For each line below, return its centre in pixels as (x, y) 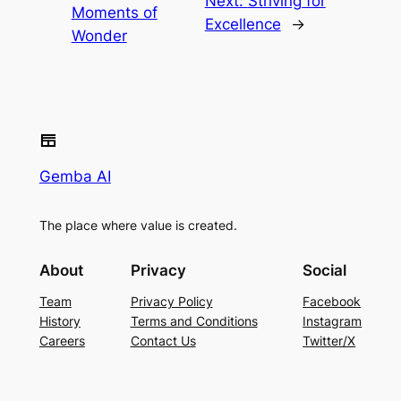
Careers (62, 340)
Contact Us (163, 340)
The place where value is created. (138, 226)
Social (325, 270)
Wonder (99, 36)
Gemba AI (75, 177)
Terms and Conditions (194, 320)
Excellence (243, 25)
